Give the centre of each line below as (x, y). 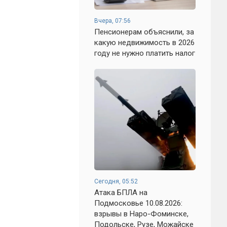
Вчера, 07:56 (112, 21)
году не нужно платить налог (145, 53)
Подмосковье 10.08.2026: (138, 203)
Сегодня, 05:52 (116, 181)
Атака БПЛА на (121, 193)
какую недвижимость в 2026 (144, 43)
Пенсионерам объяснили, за (144, 32)
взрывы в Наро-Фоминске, (141, 214)
